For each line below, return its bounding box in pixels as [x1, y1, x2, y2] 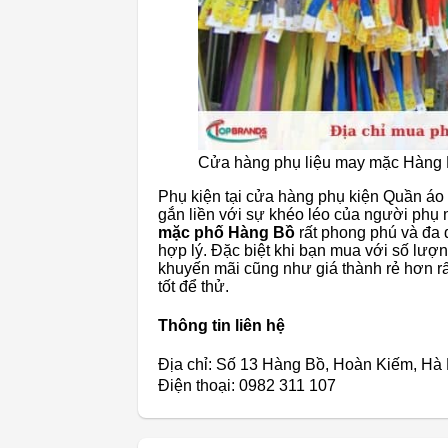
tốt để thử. [158, 277, 229, 295]
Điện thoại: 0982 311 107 [158, 377, 336, 395]
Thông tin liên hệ [158, 316, 285, 334]
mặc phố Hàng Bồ [158, 223, 295, 241]
